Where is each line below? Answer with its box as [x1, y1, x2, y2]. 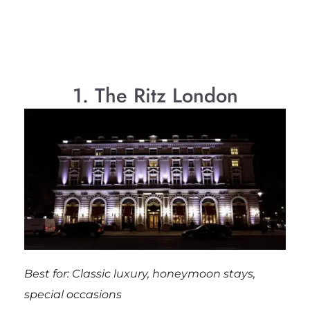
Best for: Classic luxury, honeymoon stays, [24, 266, 255, 280]
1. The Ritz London [72, 80, 238, 110]
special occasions [24, 287, 122, 301]
